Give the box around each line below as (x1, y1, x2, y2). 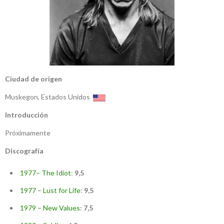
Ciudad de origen (5, 74, 62, 83)
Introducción (5, 110, 48, 119)
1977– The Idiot (20, 168, 71, 177)
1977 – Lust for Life (20, 186, 80, 195)
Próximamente (5, 128, 50, 137)
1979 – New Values (20, 203, 80, 212)
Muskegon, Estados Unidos (5, 92, 93, 101)
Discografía (5, 146, 43, 155)
